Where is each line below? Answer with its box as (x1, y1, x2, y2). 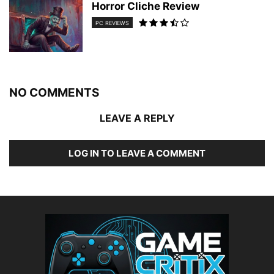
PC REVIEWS (95, 20, 129, 27)
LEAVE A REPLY (99, 112, 175, 124)
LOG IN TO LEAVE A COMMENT (68, 147, 206, 159)
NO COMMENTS (9, 86, 99, 100)
